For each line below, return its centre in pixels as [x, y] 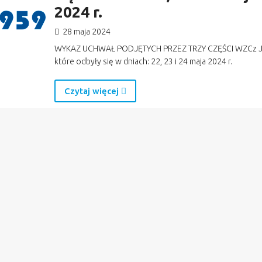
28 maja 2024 [85, 32]
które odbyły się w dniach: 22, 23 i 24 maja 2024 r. [143, 62]
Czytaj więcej [92, 91]
